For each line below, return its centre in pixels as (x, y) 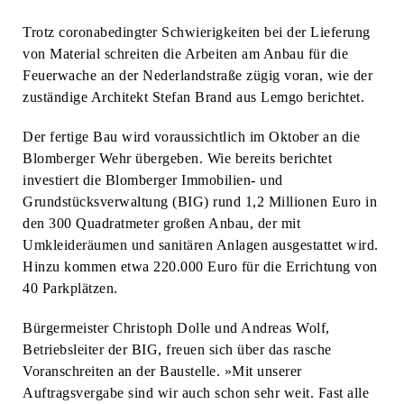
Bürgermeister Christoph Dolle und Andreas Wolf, (176, 328)
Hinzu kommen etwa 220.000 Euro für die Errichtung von (200, 266)
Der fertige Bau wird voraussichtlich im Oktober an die (191, 137)
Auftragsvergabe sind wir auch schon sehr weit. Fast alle (196, 393)
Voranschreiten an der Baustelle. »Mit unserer (162, 371)
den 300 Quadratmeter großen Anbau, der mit (161, 223)
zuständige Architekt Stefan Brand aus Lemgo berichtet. (193, 97)
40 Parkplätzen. (70, 288)
